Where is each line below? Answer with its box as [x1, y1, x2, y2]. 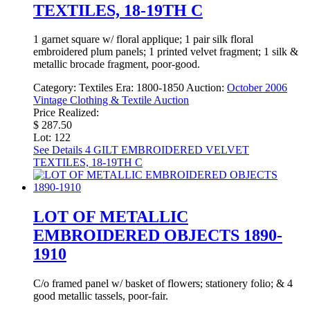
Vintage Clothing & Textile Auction [33, 94, 189, 107]
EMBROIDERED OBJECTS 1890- [33, 226, 282, 245]
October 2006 [227, 82, 287, 94]
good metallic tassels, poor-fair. [33, 290, 168, 302]
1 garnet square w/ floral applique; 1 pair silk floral [33, 33, 253, 46]
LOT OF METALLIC [33, 208, 188, 226]
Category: [33, 82, 79, 94]
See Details [33, 144, 82, 156]
